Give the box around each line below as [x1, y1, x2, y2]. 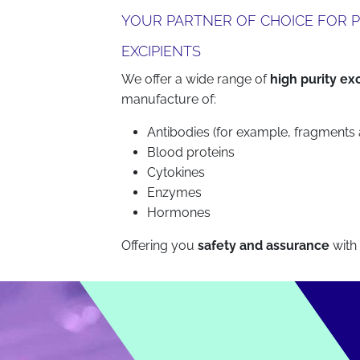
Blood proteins [147, 145, 235, 160]
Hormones [147, 205, 211, 220]
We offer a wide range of [121, 72, 271, 87]
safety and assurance [198, 238, 333, 253]
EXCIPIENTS [121, 43, 202, 59]
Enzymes [147, 185, 202, 200]
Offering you [121, 238, 198, 253]
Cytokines [147, 165, 206, 180]
